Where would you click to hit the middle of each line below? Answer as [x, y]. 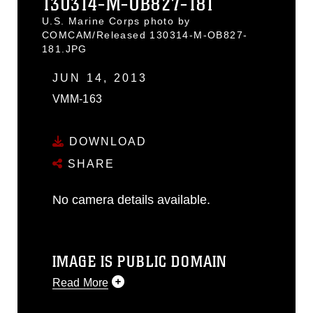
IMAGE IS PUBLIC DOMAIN [140, 262]
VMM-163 [78, 99]
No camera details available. [131, 199]
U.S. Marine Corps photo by [116, 21]
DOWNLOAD [106, 141]
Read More [81, 283]
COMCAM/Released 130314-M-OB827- [145, 35]
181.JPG [65, 49]
